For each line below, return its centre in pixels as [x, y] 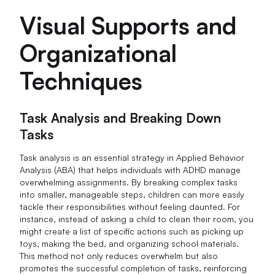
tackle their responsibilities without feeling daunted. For [130, 206]
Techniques [81, 81]
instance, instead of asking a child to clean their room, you [137, 219]
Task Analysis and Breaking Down [121, 118]
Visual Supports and [128, 25]
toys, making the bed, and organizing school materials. [130, 243]
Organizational [99, 53]
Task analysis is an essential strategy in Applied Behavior [132, 157]
